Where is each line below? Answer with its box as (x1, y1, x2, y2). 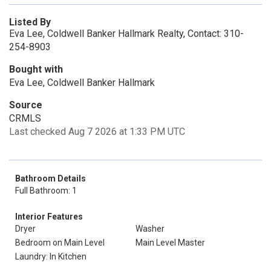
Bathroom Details (15, 174, 86, 183)
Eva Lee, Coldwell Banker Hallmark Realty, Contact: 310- (9, 28, 244, 39)
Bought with (9, 64, 63, 75)
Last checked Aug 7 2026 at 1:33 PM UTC (9, 126, 185, 137)
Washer (135, 224, 165, 233)
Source (9, 99, 42, 111)
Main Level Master (135, 238, 205, 247)
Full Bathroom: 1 (15, 186, 77, 195)
